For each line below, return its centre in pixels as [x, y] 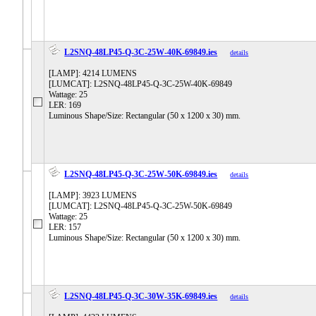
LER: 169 [65, 105]
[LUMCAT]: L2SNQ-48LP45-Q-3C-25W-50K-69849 [141, 206]
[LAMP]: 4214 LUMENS [93, 74]
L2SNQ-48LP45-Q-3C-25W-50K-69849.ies [141, 175]
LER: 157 [65, 227]
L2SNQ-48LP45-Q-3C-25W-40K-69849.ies [141, 53]
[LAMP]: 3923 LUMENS [93, 196]
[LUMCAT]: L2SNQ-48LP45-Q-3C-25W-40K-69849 [141, 84]
